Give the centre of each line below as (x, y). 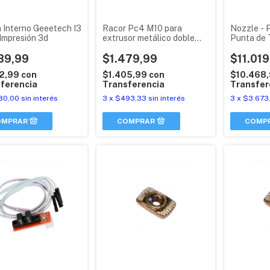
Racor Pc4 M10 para (143, 28)
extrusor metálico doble (149, 38)
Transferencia (134, 84)
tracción (119, 47)
